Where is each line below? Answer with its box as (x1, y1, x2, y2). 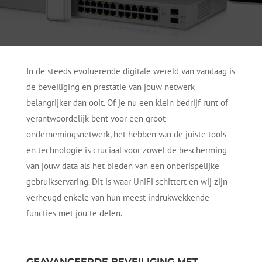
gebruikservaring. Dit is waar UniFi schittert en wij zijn (26, 176, 227, 187)
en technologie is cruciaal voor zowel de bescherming (26, 144, 227, 156)
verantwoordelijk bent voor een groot (26, 113, 166, 124)
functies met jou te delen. (26, 208, 122, 219)
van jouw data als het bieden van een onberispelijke (26, 160, 219, 171)
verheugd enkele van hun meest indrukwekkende (26, 192, 209, 203)
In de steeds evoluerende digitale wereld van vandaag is (26, 65, 235, 77)
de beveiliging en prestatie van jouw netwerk (26, 81, 195, 92)
